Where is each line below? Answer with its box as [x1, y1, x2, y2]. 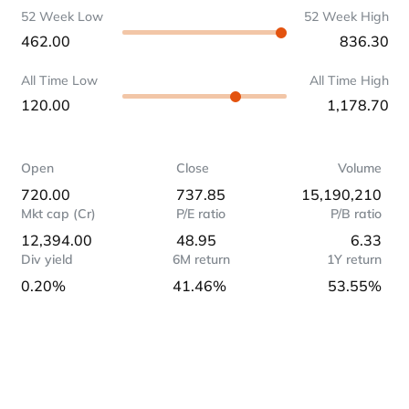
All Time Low [20, 72, 98, 89]
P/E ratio [176, 205, 226, 222]
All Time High [309, 72, 389, 89]
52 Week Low [20, 8, 103, 25]
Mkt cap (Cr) [20, 205, 96, 222]
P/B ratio [330, 205, 382, 222]
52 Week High [303, 8, 389, 25]
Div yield [20, 251, 73, 267]
